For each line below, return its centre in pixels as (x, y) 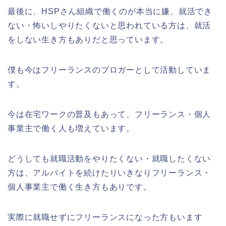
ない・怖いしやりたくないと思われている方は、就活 (109, 25)
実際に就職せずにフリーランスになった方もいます (105, 217)
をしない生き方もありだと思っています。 (88, 39)
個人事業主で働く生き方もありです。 (80, 187)
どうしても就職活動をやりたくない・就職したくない (109, 158)
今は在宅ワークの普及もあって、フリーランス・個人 (109, 114)
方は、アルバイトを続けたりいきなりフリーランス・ (109, 173)
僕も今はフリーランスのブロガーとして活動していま (109, 70)
